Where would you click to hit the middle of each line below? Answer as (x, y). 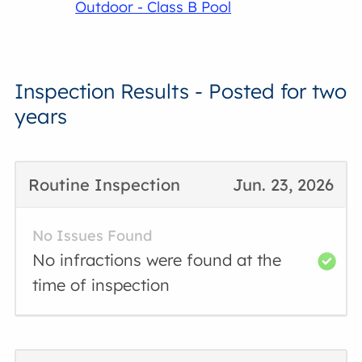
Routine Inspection (105, 185)
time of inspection (101, 285)
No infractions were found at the (157, 260)
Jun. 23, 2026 (283, 185)
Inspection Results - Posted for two (181, 91)
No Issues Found (93, 236)
